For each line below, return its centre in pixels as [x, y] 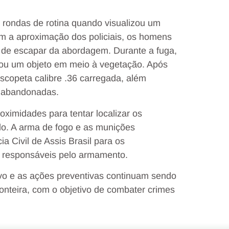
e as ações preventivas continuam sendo [92, 176]
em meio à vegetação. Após [110, 65]
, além [134, 78]
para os [108, 141]
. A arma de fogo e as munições [71, 127]
